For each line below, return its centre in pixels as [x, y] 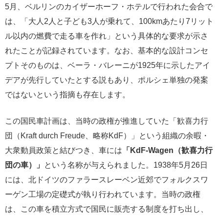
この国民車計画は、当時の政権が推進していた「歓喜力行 [107, 121]
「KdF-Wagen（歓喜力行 [167, 150]
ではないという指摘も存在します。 [67, 95]
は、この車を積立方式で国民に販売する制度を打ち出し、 [107, 209]
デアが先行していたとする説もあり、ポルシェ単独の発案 [107, 80]
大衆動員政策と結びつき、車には [64, 150]
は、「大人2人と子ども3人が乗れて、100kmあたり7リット [109, 21]
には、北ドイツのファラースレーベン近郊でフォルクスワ [107, 180]
